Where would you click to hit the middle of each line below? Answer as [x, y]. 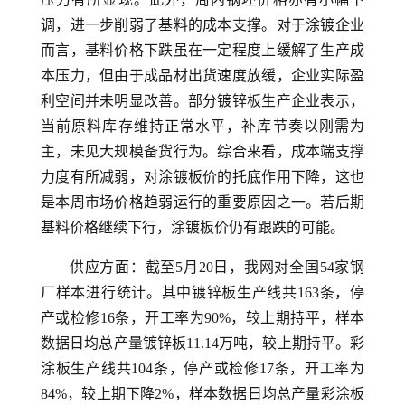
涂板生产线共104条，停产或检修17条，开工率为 [202, 368]
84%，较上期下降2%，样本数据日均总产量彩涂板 [202, 394]
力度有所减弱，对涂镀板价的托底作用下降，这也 [202, 177]
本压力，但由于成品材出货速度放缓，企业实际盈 [202, 75]
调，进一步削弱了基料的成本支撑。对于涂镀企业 [202, 25]
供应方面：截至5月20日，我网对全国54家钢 [217, 267]
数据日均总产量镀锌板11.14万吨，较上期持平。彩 [202, 343]
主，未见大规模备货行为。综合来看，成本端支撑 [202, 151]
